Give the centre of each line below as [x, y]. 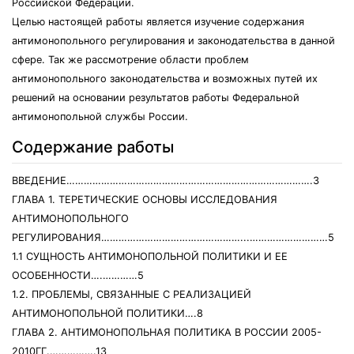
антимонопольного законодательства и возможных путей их [165, 79]
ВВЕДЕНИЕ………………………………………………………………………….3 [166, 181]
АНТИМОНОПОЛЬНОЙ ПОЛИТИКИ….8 [107, 313]
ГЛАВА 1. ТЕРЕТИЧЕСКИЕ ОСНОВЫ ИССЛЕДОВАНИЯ [145, 200]
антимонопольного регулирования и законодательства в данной [173, 41]
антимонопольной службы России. [100, 117]
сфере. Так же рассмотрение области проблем [130, 60]
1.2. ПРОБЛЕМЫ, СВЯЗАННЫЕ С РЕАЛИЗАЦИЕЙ [132, 294]
